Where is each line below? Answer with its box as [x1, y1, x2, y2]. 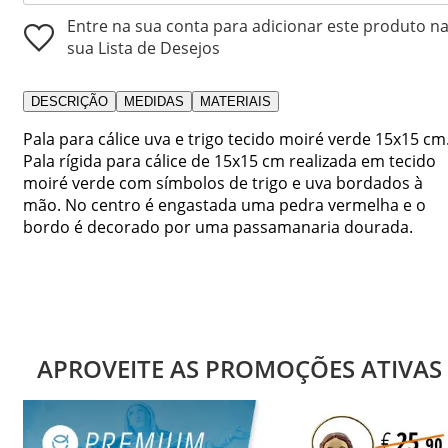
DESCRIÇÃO [31, 93, 108, 109]
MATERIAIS [200, 93, 271, 109]
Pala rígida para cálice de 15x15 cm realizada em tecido [23, 149, 436, 172]
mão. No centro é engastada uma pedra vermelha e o [23, 193, 426, 216]
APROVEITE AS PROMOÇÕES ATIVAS [36, 352, 442, 386]
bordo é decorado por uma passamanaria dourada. [23, 215, 413, 238]
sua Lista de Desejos [67, 36, 220, 59]
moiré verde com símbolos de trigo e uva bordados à [23, 171, 423, 194]
